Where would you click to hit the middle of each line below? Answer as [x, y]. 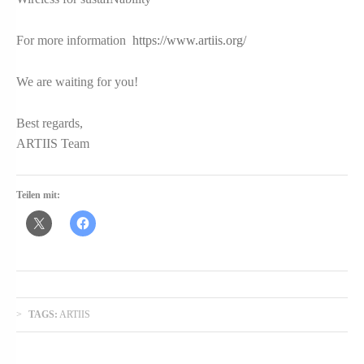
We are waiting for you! [77, 81]
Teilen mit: [38, 195]
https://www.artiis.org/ [189, 41]
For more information [74, 41]
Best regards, [50, 123]
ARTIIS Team [53, 143]
